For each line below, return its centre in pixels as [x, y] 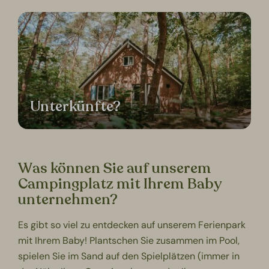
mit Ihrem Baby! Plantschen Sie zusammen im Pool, [129, 240]
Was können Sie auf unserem [115, 168]
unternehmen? [68, 199]
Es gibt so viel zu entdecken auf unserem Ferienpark [132, 225]
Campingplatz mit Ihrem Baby [120, 184]
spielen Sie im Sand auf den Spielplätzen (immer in [129, 256]
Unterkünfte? [76, 107]
